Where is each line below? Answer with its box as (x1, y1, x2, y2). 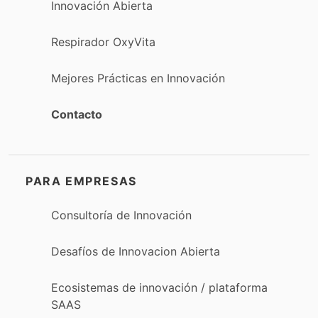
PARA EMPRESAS (26, 173, 137, 188)
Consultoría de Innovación (51, 207, 192, 222)
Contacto (51, 107, 102, 122)
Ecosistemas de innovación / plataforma (51, 280, 268, 295)
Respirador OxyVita (51, 34, 155, 49)
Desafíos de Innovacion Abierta (51, 243, 220, 258)
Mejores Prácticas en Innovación (51, 71, 225, 86)
